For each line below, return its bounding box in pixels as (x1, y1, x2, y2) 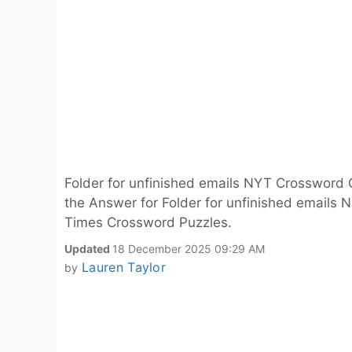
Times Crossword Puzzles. (64, 214, 232, 230)
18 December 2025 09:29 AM (112, 242, 265, 255)
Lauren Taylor (81, 259, 167, 275)
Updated (64, 242, 112, 255)
